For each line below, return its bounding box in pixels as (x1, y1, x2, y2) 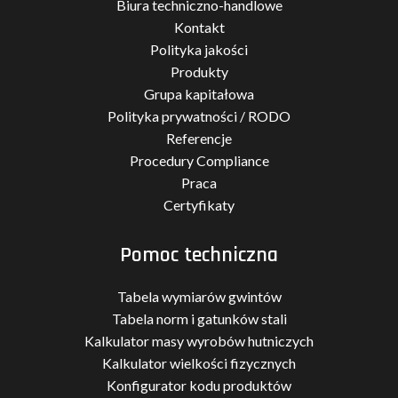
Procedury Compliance (129, 152, 269, 169)
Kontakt (173, 19, 225, 36)
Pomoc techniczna (120, 242, 278, 268)
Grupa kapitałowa (144, 85, 254, 102)
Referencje (166, 130, 232, 147)
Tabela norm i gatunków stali (111, 310, 287, 327)
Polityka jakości (150, 41, 248, 58)
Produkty (170, 63, 228, 80)
